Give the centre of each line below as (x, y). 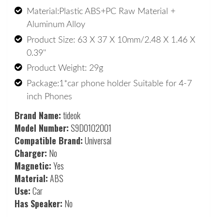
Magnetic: (33, 165)
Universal (97, 140)
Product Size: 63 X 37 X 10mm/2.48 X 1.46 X (111, 40)
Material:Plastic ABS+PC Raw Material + (101, 12)
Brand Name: (38, 115)
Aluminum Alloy (57, 25)
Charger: (31, 153)
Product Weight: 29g (66, 69)
